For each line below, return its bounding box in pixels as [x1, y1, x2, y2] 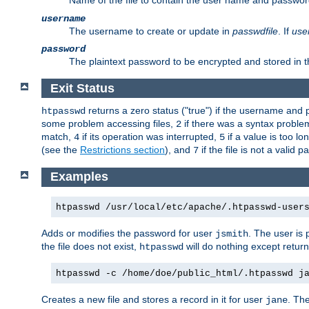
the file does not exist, [41, 240, 139, 252]
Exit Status [50, 81, 114, 95]
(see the [41, 144, 80, 156]
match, [41, 131, 74, 143]
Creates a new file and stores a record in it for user [41, 293, 266, 305]
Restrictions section [80, 144, 165, 156]
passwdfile [232, 26, 278, 37]
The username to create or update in [69, 26, 232, 37]
